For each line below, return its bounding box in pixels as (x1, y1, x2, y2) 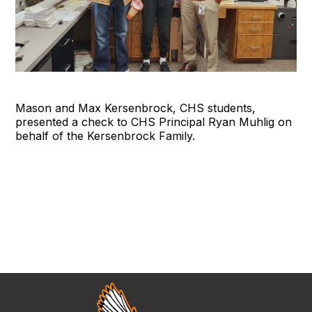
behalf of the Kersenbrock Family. (15, 129, 196, 143)
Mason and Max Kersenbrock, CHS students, (15, 101, 256, 116)
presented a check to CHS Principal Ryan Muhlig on (15, 115, 292, 130)
